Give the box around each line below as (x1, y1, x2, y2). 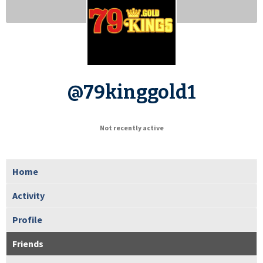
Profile (12, 213, 42, 225)
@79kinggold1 (67, 80, 196, 103)
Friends (12, 237, 43, 249)
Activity (12, 189, 45, 201)
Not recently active (99, 123, 164, 132)
